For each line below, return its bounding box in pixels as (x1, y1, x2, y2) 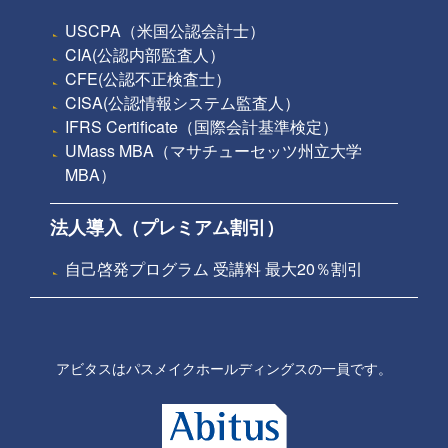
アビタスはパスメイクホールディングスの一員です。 (56, 357, 392, 378)
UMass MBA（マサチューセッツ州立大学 (65, 138, 362, 162)
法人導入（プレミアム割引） (50, 213, 284, 240)
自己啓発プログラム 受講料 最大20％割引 (65, 256, 363, 280)
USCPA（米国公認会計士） (65, 18, 265, 42)
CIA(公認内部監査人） (65, 42, 225, 66)
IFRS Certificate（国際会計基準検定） (65, 114, 338, 138)
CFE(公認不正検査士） (65, 66, 231, 90)
